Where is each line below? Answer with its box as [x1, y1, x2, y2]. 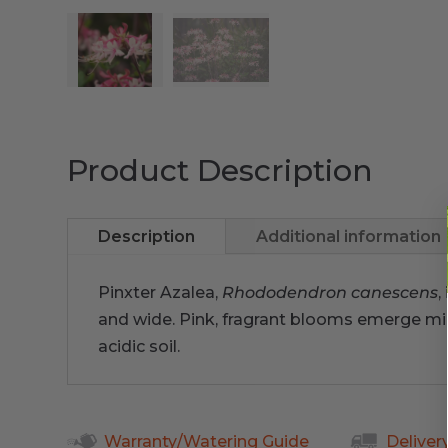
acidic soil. [98, 336, 181, 356]
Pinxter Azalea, [98, 282, 223, 302]
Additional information [256, 226, 442, 246]
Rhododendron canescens [222, 282, 439, 302]
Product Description [67, 151, 374, 189]
